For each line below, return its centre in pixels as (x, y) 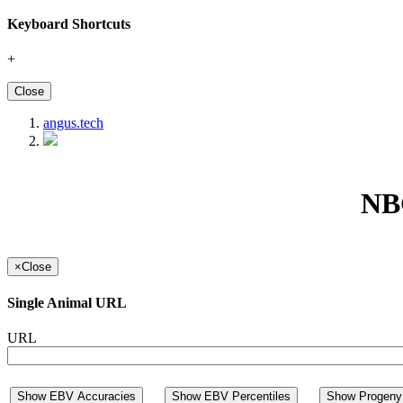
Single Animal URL (67, 303)
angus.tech (73, 123)
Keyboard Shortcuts (69, 23)
